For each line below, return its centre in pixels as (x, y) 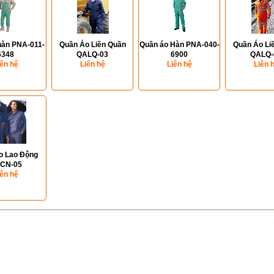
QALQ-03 (92, 54)
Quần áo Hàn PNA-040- (179, 45)
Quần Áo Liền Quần (92, 45)
